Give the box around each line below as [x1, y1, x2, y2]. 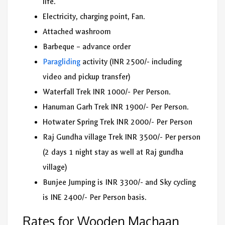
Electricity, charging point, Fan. [43, 12, 145, 21]
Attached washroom [43, 27, 111, 36]
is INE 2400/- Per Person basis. [43, 192, 147, 202]
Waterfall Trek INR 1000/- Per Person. [43, 87, 171, 96]
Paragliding [43, 57, 80, 66]
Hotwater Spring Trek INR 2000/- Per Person [43, 117, 192, 127]
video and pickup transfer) [43, 72, 131, 81]
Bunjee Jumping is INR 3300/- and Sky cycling [43, 177, 196, 187]
